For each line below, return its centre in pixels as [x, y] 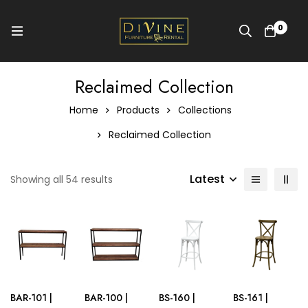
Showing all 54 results [62, 179]
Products [138, 110]
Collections [205, 110]
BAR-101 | [31, 298]
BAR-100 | [106, 298]
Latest [207, 179]
